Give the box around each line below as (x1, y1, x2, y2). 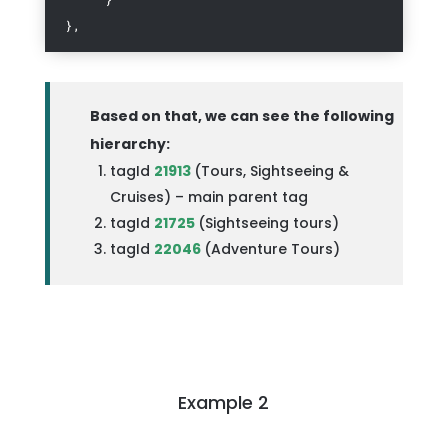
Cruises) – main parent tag (109, 187, 308, 207)
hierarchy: (89, 134, 170, 154)
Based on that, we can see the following (89, 106, 394, 126)
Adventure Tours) (210, 239, 340, 259)
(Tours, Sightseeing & (193, 161, 349, 181)
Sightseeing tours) (204, 213, 339, 233)
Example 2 (178, 390, 270, 415)
